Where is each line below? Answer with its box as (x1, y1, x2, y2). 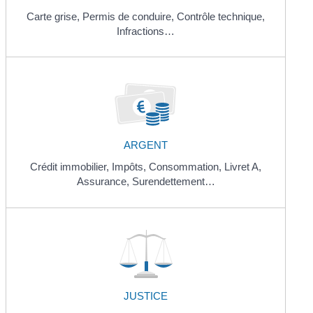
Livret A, (224, 161, 261, 173)
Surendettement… (131, 175, 215, 188)
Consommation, (149, 161, 224, 173)
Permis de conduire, (82, 10, 177, 23)
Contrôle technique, (177, 10, 265, 23)
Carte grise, (27, 10, 82, 23)
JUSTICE (124, 289, 168, 302)
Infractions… (117, 25, 175, 38)
